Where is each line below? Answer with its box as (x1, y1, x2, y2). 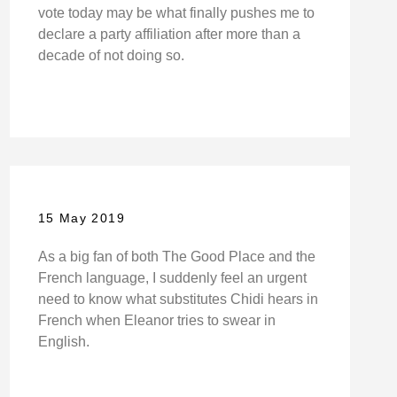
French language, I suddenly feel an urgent (37, 269, 307, 285)
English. (37, 333, 90, 349)
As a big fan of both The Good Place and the (37, 248, 315, 264)
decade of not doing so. (37, 48, 184, 64)
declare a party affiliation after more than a (37, 27, 300, 43)
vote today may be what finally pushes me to (37, 5, 315, 21)
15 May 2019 (37, 210, 126, 225)
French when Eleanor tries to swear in (37, 312, 276, 328)
